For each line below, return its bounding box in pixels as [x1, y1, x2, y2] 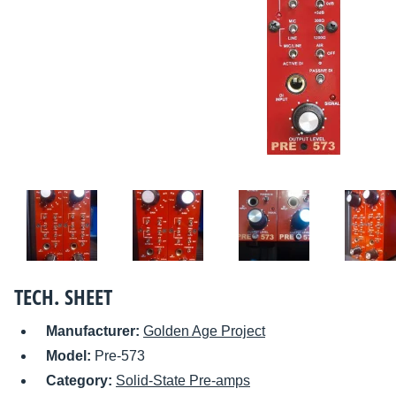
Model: [46, 348, 95, 364]
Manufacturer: [46, 324, 143, 339]
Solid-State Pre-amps [116, 373, 250, 389]
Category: [46, 373, 116, 389]
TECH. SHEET [14, 282, 112, 312]
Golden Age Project [143, 324, 265, 339]
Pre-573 [95, 348, 145, 364]
